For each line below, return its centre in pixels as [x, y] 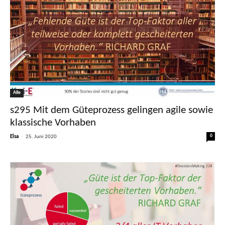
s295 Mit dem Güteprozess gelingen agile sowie [111, 110]
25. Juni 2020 [41, 137]
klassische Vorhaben [53, 123]
